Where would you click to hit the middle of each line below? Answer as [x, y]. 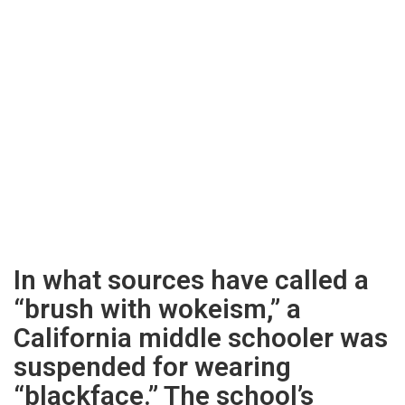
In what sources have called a [191, 280]
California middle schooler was [201, 338]
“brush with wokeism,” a [157, 309]
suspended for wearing [152, 367]
